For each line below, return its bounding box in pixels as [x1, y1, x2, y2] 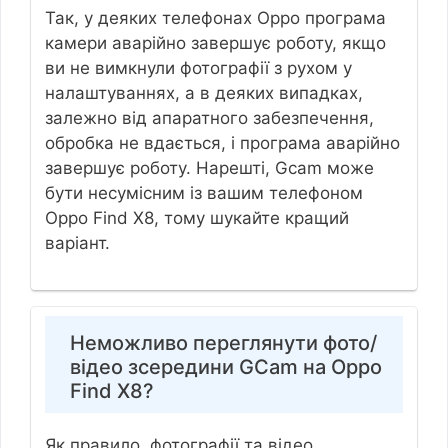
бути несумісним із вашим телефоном [44, 183, 363, 204]
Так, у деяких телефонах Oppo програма [44, 8, 386, 29]
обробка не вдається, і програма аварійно [44, 133, 400, 154]
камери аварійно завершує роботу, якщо [44, 33, 386, 54]
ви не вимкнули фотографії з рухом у [44, 58, 352, 79]
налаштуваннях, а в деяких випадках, [44, 83, 363, 104]
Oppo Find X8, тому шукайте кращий [44, 208, 349, 229]
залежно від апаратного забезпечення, [44, 108, 374, 129]
